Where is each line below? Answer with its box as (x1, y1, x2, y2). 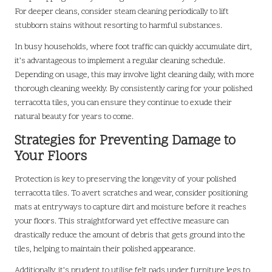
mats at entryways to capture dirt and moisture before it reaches (15, 201, 246, 213)
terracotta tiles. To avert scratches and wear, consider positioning (15, 187, 248, 199)
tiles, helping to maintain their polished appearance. (15, 243, 195, 255)
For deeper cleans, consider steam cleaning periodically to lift (15, 5, 229, 18)
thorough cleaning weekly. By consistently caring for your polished (15, 83, 253, 95)
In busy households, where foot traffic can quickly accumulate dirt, (15, 41, 252, 53)
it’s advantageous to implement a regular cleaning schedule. (15, 55, 225, 67)
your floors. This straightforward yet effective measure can (15, 215, 229, 227)
